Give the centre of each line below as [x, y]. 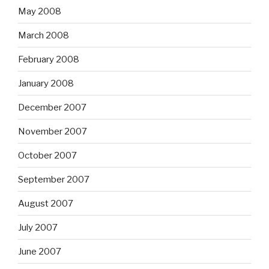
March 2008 [44, 35]
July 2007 [38, 227]
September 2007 [54, 179]
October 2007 [47, 155]
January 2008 [46, 83]
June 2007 [40, 251]
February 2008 [49, 59]
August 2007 [46, 203]
